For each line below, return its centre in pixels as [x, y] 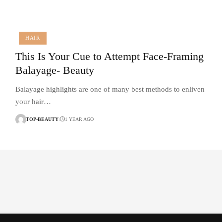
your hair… [33, 101]
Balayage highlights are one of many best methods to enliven [110, 89]
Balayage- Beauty [55, 70]
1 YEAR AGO [80, 119]
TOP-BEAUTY [42, 119]
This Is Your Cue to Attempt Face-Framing [109, 56]
